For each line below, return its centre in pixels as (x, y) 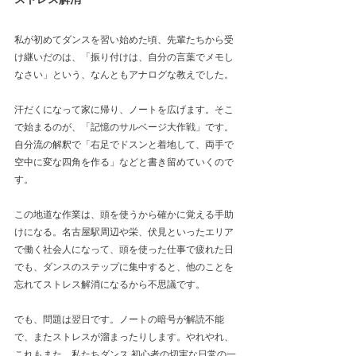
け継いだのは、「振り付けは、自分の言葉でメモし (124, 57)
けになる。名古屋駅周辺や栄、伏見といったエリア (124, 232)
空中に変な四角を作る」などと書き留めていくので (124, 162)
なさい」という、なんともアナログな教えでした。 (124, 74)
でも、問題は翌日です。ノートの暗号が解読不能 (119, 319)
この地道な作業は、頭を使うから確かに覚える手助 (124, 214)
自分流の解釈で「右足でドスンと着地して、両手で (124, 144)
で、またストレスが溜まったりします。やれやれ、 (124, 337)
